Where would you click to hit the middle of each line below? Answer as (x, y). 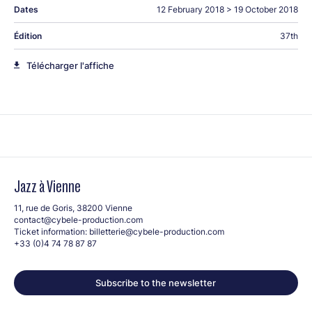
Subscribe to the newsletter (156, 282)
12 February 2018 (190, 9)
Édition (28, 36)
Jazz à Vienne (47, 186)
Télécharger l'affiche (70, 65)
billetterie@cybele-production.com (157, 231)
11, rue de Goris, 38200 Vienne (73, 208)
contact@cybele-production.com (78, 219)
